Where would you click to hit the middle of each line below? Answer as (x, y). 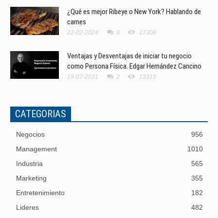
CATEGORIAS (41, 114)
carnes (77, 22)
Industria (29, 163)
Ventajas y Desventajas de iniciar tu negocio (129, 56)
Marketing (31, 178)
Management (36, 149)
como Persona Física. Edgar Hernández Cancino (134, 66)
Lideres (27, 207)
